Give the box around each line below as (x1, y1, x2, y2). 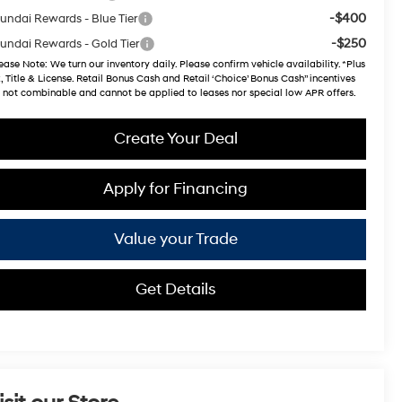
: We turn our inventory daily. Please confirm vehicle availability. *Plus (45, 57, 366, 71)
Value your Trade (113, 228, 238, 249)
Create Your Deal (113, 127, 238, 149)
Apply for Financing (103, 178, 248, 199)
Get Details (135, 278, 216, 300)
